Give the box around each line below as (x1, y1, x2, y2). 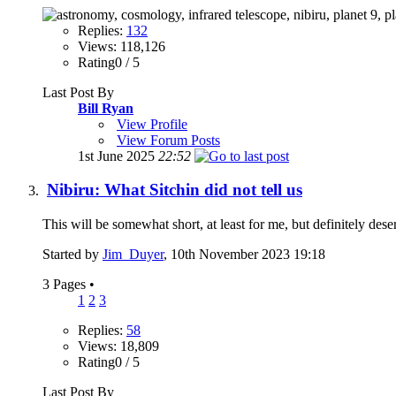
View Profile (117, 116, 187, 132)
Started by (42, 247, 103, 263)
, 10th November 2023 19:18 (164, 247, 325, 263)
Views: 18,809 (78, 339, 159, 354)
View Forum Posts (117, 132, 220, 148)
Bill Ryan (78, 100, 133, 116)
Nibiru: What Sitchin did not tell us (47, 180, 302, 200)
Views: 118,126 (78, 38, 165, 54)
